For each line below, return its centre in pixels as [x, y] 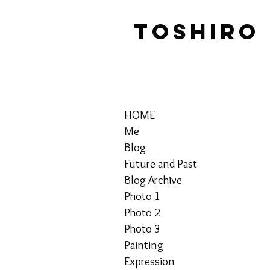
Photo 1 [142, 196]
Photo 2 [142, 212]
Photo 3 [142, 229]
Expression [149, 261]
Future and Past [161, 164]
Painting [144, 245]
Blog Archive [153, 180]
